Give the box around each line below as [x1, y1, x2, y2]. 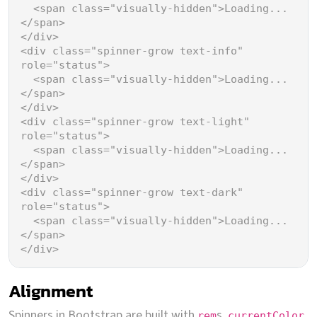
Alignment [8, 277, 93, 304]
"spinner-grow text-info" [91, 44, 243, 57]
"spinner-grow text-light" [91, 115, 250, 128]
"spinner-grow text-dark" [91, 185, 243, 199]
